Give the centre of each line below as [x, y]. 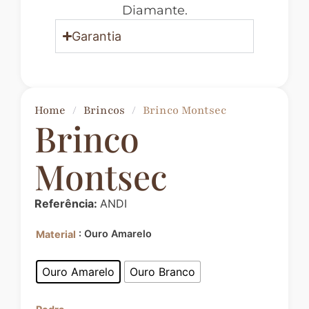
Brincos [104, 110]
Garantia [97, 36]
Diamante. [154, 10]
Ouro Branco [162, 272]
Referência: [67, 203]
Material [56, 234]
